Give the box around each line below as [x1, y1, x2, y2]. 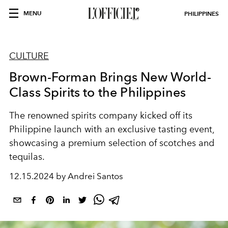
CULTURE [9, 50, 49, 62]
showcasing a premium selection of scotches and [9, 137, 214, 149]
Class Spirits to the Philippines [9, 84, 186, 100]
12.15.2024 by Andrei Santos [9, 171, 123, 181]
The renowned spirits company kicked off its [9, 110, 192, 121]
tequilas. [9, 151, 45, 162]
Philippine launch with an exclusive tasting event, [9, 124, 214, 135]
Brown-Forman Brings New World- [9, 69, 211, 84]
